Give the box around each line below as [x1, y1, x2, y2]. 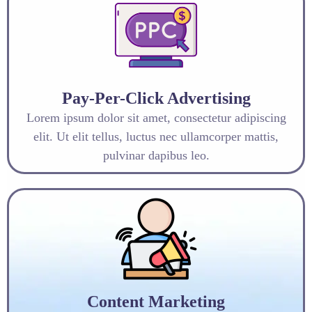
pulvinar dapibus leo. [102, 148, 210, 162]
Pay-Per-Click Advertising [61, 88, 251, 107]
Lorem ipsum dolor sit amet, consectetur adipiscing [26, 110, 286, 125]
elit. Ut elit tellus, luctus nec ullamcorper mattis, [33, 129, 279, 143]
